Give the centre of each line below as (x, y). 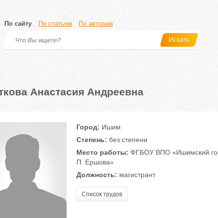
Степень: (91, 140)
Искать (179, 40)
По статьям (55, 24)
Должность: (97, 175)
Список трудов (102, 194)
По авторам (96, 24)
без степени (127, 140)
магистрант (136, 175)
